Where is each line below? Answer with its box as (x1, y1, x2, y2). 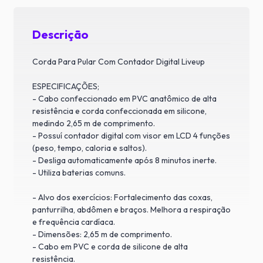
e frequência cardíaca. (32, 216, 115, 227)
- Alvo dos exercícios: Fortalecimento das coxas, (32, 191, 213, 203)
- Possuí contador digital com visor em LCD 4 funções (32, 130, 230, 141)
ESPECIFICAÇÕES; (32, 80, 99, 92)
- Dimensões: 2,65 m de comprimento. (32, 228, 172, 240)
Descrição (32, 26, 89, 42)
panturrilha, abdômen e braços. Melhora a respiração (32, 204, 231, 215)
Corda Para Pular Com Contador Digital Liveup (32, 56, 205, 67)
